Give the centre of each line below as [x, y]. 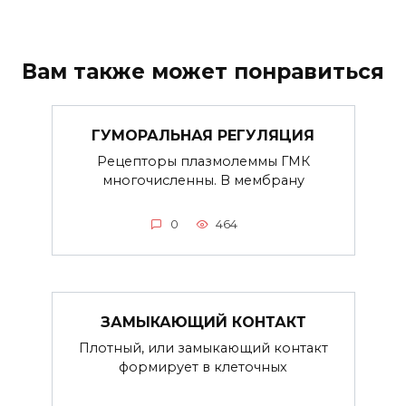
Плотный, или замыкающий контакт [203, 348]
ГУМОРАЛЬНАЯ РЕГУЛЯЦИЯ [203, 135]
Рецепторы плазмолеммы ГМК [203, 161]
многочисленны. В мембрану [203, 180]
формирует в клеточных [203, 367]
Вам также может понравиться [203, 72]
